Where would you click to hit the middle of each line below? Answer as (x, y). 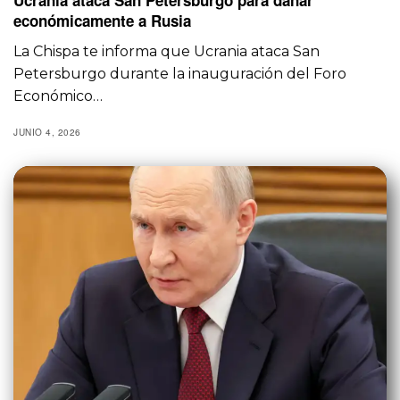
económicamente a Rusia (102, 20)
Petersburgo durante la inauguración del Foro (180, 73)
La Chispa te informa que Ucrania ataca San (167, 51)
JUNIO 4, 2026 (47, 132)
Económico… (58, 96)
